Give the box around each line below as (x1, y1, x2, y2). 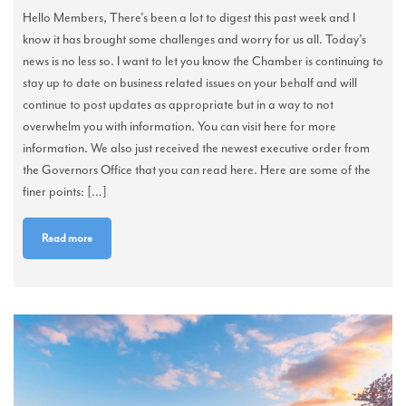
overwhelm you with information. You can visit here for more (23, 118, 336, 134)
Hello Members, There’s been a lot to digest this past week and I (23, 9, 355, 25)
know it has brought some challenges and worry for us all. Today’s (23, 31, 366, 47)
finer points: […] (23, 183, 107, 199)
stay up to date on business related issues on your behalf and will (23, 74, 357, 91)
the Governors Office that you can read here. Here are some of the (23, 161, 371, 178)
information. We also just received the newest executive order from (23, 140, 370, 156)
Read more (42, 230, 92, 246)
